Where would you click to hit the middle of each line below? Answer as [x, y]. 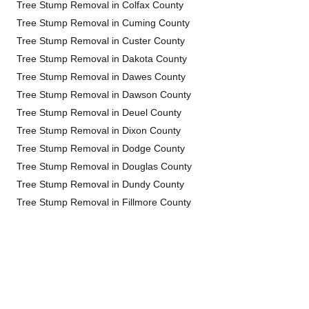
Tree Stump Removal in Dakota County [102, 59]
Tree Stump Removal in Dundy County [100, 184]
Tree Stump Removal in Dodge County [101, 148]
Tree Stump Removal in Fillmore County [104, 202]
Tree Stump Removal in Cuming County [103, 23]
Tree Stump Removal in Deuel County [99, 112]
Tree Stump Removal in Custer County [101, 41]
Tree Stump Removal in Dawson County [104, 94]
